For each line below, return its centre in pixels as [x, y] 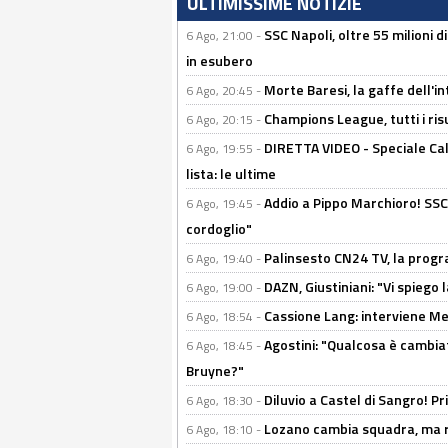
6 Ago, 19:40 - [225, 258]
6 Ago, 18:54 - [225, 316]
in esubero [219, 60]
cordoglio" [219, 228]
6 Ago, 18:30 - [225, 400]
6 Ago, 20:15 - [225, 119]
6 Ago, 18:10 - [225, 429]
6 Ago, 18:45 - [225, 345]
